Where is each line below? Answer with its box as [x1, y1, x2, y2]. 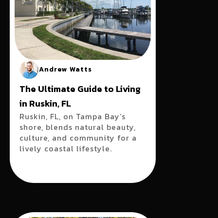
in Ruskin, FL [19, 97, 71, 110]
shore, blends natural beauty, [19, 121, 136, 133]
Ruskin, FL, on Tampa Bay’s [19, 110, 126, 122]
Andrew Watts [39, 64, 92, 74]
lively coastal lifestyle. [19, 143, 112, 154]
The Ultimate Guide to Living [19, 82, 141, 95]
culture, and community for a [19, 132, 137, 144]
